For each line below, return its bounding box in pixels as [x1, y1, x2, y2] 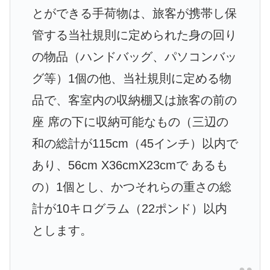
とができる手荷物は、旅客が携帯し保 [32, 6, 237, 20]
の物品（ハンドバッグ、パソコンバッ [32, 49, 237, 63]
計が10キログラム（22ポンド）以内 [32, 201, 227, 215]
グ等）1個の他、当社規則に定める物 [32, 71, 231, 85]
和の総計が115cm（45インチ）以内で [32, 136, 238, 150]
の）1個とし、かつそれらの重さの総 [32, 180, 231, 193]
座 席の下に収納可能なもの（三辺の [32, 115, 228, 128]
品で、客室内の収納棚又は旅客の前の [32, 93, 237, 107]
